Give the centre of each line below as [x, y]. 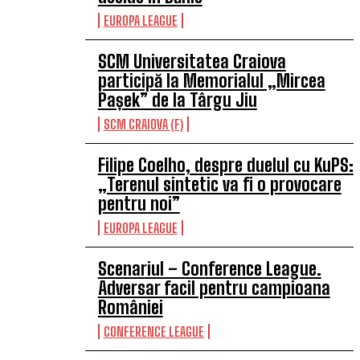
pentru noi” [139, 204]
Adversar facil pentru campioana [214, 288]
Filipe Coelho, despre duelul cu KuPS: [225, 165]
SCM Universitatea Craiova [192, 61]
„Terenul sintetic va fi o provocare [219, 184]
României [130, 307]
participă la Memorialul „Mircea [211, 81]
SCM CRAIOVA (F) [143, 124]
